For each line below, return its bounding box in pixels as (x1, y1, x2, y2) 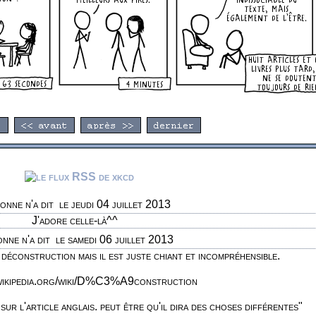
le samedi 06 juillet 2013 (53, 233, 174, 246)
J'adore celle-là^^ (32, 214, 118, 227)
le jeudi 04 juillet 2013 (56, 198, 171, 211)
